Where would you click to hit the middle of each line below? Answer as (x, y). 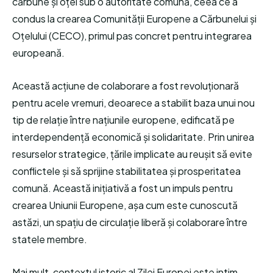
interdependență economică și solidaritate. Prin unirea (133, 137)
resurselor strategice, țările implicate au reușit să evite (132, 154)
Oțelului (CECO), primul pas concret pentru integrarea (132, 36)
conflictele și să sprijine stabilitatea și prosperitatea (126, 171)
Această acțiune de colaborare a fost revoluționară (126, 86)
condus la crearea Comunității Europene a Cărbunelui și (134, 19)
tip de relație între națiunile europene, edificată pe (123, 120)
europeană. (38, 53)
